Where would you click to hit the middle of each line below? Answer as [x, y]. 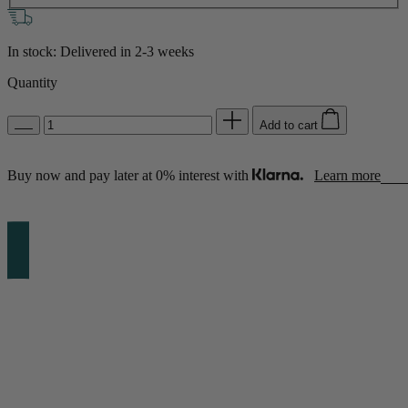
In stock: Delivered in [71, 51]
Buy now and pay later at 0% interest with [130, 176]
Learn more [347, 176]
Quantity [32, 82]
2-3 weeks [164, 51]
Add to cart [291, 126]
